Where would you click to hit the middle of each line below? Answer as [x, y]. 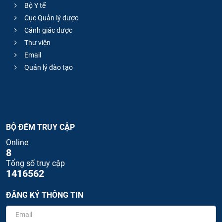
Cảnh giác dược [48, 30]
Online [17, 142]
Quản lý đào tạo [48, 67]
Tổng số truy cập [35, 163]
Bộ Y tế [34, 5]
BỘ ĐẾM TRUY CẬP [40, 127]
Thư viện [37, 42]
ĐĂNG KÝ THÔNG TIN [45, 195]
